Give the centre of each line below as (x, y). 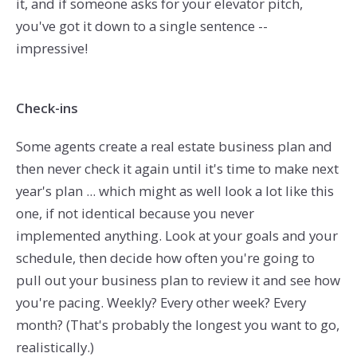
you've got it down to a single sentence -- (141, 25)
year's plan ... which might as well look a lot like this (175, 191)
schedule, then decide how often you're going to (165, 258)
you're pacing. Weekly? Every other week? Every (161, 303)
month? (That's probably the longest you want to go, (177, 325)
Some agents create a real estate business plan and (174, 147)
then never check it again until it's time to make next (177, 169)
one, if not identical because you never (135, 214)
